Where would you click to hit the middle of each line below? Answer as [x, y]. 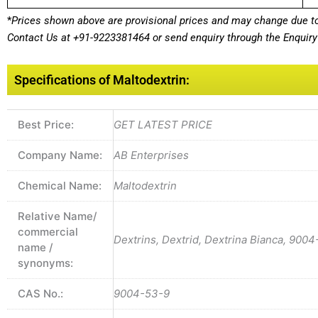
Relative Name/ [57, 216]
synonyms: [45, 263]
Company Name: [60, 155]
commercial [48, 232]
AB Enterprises [151, 155]
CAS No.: [40, 294]
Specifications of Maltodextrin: [102, 80]
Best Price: [46, 125]
